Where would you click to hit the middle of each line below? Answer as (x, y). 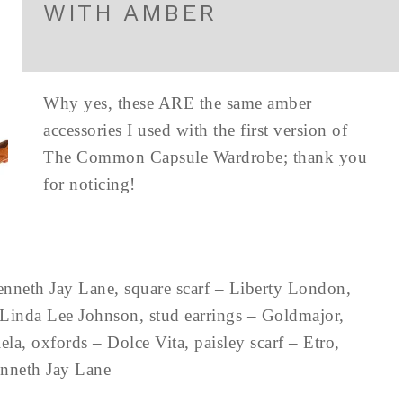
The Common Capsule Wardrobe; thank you (205, 157)
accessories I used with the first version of (195, 130)
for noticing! (90, 184)
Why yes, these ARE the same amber (178, 103)
